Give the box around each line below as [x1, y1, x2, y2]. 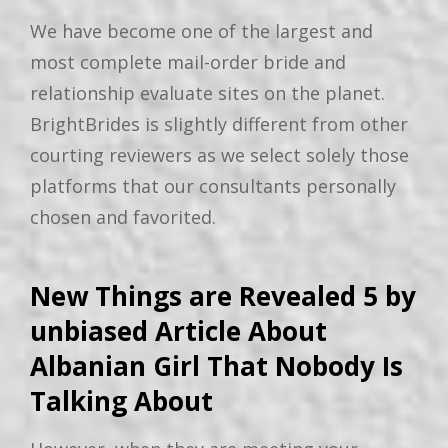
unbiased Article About [30, 312, 327, 349]
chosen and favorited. [30, 205, 216, 230]
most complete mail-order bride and [30, 50, 346, 75]
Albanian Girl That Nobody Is [30, 347, 403, 384]
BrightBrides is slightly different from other [30, 112, 408, 137]
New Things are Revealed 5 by [30, 277, 416, 314]
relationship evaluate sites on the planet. [30, 81, 385, 106]
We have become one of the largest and [30, 19, 373, 44]
